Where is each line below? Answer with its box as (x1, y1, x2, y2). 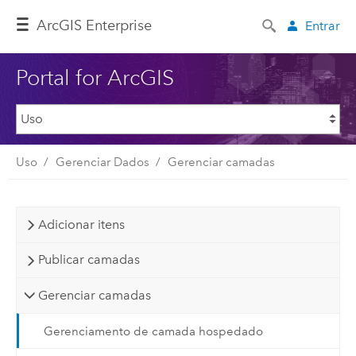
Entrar (305, 17, 341, 33)
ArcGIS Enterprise (37, 17, 153, 35)
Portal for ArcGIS (15, 64, 174, 91)
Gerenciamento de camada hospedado (43, 323, 263, 339)
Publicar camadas (37, 252, 140, 268)
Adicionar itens (37, 216, 125, 232)
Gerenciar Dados (55, 154, 149, 169)
